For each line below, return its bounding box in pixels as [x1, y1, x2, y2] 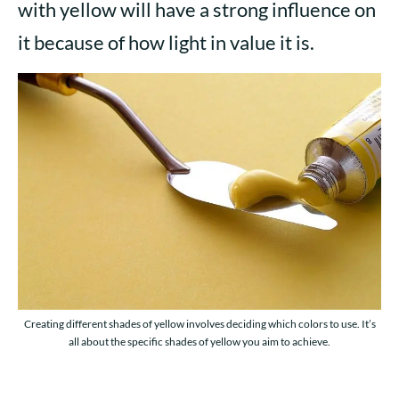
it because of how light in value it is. [18, 30, 314, 55]
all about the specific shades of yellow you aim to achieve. [69, 335, 330, 349]
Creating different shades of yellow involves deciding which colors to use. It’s [23, 317, 376, 331]
